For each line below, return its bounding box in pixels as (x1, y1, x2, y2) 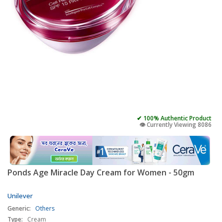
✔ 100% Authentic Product (137, 114, 212, 122)
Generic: (7, 204, 31, 213)
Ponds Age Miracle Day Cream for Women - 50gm (7, 167, 194, 178)
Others (35, 204, 55, 213)
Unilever (7, 191, 33, 201)
